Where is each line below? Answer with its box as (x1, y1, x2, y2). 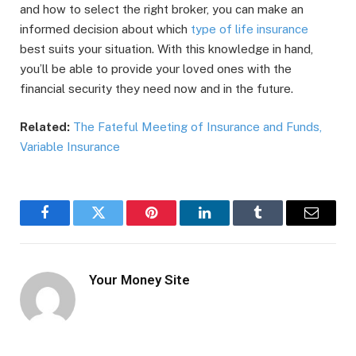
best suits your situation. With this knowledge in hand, (20, 42, 313, 56)
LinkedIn (203, 217, 256, 232)
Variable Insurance (20, 140, 120, 154)
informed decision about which (20, 22, 191, 37)
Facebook (44, 217, 99, 232)
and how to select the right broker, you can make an (20, 2, 304, 17)
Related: (20, 120, 70, 134)
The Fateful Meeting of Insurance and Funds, (73, 120, 322, 134)
